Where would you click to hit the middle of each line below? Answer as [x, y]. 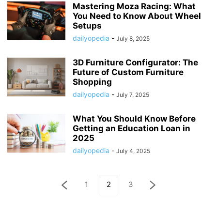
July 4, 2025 [133, 151]
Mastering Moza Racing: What [134, 6]
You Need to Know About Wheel [137, 16]
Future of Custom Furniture [128, 72]
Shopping [92, 82]
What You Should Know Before [134, 119]
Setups [87, 26]
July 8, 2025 [133, 39]
